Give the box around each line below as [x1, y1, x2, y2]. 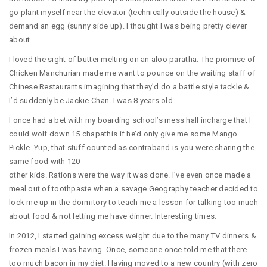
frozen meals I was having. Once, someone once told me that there [9, 245, 247, 254]
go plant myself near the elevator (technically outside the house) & [9, 8, 246, 17]
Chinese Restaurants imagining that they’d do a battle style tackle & [9, 82, 250, 92]
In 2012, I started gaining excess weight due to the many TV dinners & [9, 231, 256, 241]
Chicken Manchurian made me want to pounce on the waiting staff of [9, 69, 256, 78]
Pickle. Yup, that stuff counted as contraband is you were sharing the [9, 143, 254, 153]
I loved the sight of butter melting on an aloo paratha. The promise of [9, 55, 256, 64]
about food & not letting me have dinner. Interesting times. [9, 212, 217, 221]
